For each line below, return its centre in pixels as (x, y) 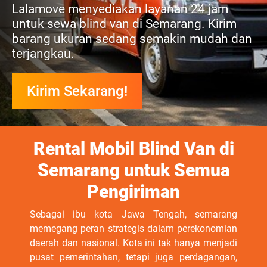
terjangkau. (43, 54)
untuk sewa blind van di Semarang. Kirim (124, 24)
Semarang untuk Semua (133, 170)
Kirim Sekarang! (77, 91)
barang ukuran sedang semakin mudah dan (132, 39)
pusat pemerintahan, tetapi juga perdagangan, (133, 257)
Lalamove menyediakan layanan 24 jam (120, 9)
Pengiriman (133, 192)
